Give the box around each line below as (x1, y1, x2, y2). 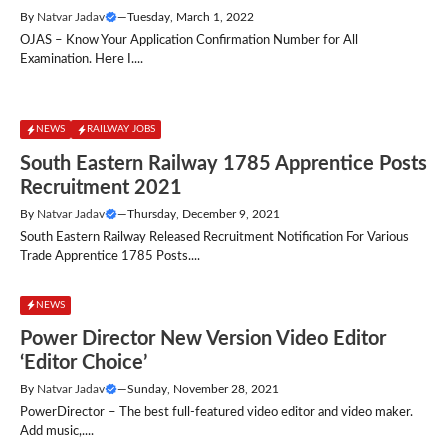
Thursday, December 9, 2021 (127, 207, 280, 220)
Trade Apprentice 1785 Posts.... (20, 249, 200, 263)
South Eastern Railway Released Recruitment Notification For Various (20, 230, 409, 244)
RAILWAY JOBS (87, 124, 155, 134)
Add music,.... (20, 425, 94, 438)
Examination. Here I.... (20, 53, 143, 66)
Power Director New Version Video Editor (20, 329, 386, 349)
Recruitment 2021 (20, 177, 182, 198)
